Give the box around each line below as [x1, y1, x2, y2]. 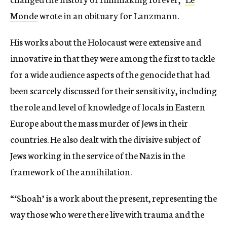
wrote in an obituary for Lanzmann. [38, 9, 179, 22]
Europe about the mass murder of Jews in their [10, 116, 188, 130]
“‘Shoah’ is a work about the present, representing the [10, 191, 217, 205]
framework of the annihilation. [10, 165, 132, 178]
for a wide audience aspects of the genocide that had [10, 67, 210, 81]
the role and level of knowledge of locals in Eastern [10, 100, 205, 113]
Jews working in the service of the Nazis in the [10, 148, 185, 162]
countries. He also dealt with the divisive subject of [10, 132, 201, 146]
